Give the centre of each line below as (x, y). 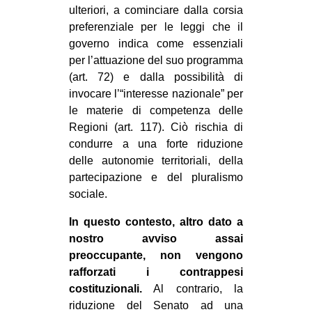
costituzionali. (106, 289)
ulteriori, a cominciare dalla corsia (156, 10)
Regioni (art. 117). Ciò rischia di (156, 127)
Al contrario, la (193, 289)
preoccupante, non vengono (156, 256)
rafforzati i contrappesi (156, 272)
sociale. (88, 194)
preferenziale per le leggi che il (156, 27)
